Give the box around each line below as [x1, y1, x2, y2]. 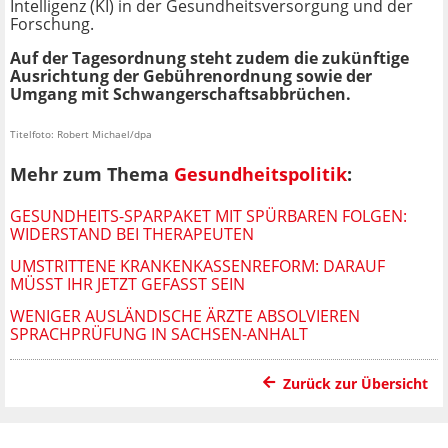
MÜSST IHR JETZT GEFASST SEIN [10, 272, 245, 295]
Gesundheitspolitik [174, 161, 347, 186]
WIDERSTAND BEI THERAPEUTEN [10, 222, 254, 245]
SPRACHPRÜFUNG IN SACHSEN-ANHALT [10, 322, 308, 345]
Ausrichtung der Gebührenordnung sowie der [10, 65, 372, 88]
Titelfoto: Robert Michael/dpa [10, 127, 152, 142]
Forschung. [10, 13, 94, 36]
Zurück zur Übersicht [283, 373, 428, 393]
